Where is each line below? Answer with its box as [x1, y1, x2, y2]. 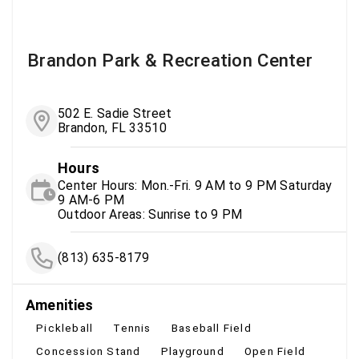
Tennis [113, 321, 151, 335]
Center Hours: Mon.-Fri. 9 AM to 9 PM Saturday [58, 177, 332, 193]
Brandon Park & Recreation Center [27, 49, 313, 71]
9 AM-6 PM [58, 192, 125, 208]
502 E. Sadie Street [58, 105, 172, 121]
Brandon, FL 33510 [58, 119, 167, 135]
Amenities [26, 296, 94, 313]
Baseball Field [171, 321, 252, 335]
